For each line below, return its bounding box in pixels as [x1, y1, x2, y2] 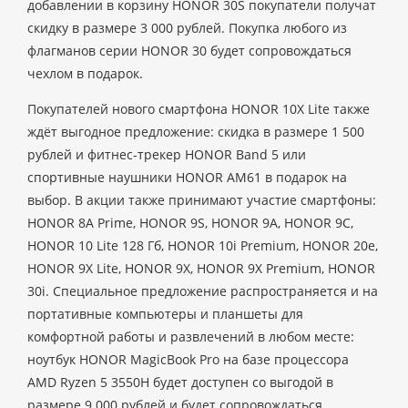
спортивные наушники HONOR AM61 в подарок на [27, 168, 347, 186]
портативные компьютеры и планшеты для [27, 305, 303, 322]
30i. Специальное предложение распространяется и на [27, 282, 378, 300]
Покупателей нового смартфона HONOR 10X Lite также [27, 100, 370, 117]
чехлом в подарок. [27, 65, 143, 82]
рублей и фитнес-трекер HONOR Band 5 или [27, 146, 306, 163]
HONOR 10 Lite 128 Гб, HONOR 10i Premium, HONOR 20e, [27, 237, 378, 254]
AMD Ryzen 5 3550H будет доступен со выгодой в [27, 373, 333, 391]
